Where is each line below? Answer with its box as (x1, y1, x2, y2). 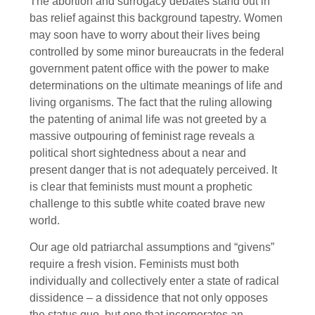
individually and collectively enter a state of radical (30, 275, 279, 288)
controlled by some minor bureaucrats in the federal (30, 45, 284, 58)
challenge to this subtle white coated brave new (30, 197, 265, 210)
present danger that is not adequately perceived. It (30, 163, 277, 176)
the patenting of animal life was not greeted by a (30, 112, 266, 125)
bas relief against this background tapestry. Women (30, 11, 283, 24)
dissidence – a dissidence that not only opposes (30, 292, 268, 304)
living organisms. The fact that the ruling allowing (30, 96, 272, 108)
